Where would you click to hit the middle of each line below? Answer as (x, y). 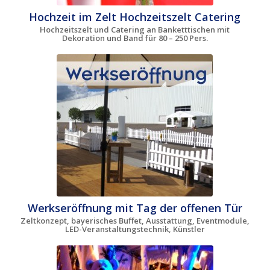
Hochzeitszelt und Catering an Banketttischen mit (135, 30)
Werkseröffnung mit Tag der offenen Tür (135, 208)
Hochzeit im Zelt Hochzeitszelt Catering (135, 17)
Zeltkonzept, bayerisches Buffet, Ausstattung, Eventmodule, (135, 221)
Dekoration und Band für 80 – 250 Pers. (135, 38)
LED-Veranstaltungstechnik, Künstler (135, 229)
